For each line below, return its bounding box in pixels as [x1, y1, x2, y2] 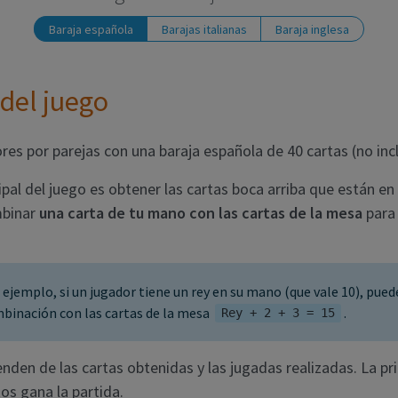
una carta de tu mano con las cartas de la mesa [39, 202, 362, 223]
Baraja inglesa [275, 20, 349, 37]
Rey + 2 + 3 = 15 [220, 306, 335, 321]
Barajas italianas [162, 20, 247, 37]
